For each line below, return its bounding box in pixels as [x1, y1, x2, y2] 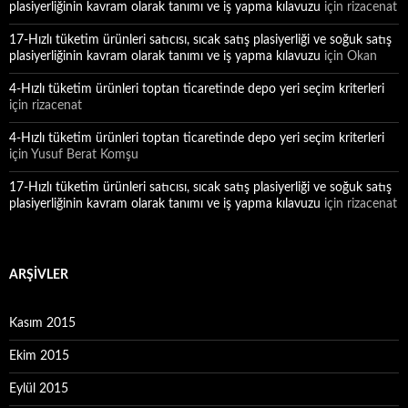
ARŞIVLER [9, 269, 68, 281]
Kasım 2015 [9, 317, 76, 330]
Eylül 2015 [9, 382, 68, 395]
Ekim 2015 [9, 350, 69, 362]
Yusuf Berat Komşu [31, 148, 138, 161]
